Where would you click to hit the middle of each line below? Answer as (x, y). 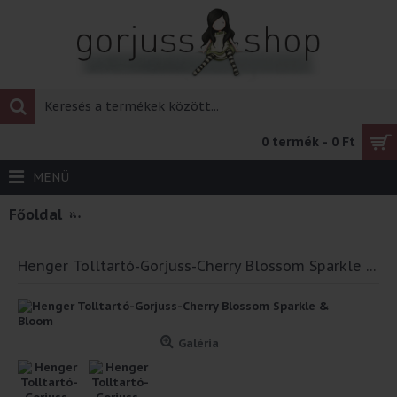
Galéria (198, 343)
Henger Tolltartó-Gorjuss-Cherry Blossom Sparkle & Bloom (371, 266)
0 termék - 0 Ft (308, 142)
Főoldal (35, 214)
